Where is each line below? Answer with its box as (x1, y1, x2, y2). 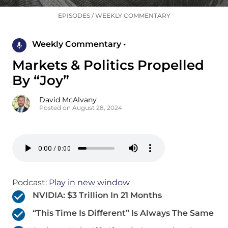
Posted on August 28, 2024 (39, 104, 122, 112)
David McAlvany (39, 95, 97, 105)
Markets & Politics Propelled (12, 57, 204, 74)
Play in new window (49, 178, 130, 188)
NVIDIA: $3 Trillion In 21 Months (33, 190, 162, 201)
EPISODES (58, 12, 90, 20)
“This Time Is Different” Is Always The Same (33, 208, 214, 218)
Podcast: (12, 178, 49, 188)
